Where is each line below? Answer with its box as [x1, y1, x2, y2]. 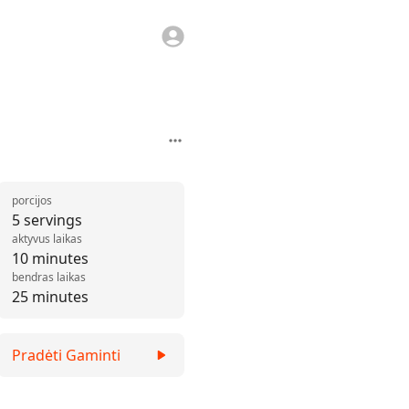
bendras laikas [12, 269, 86, 285]
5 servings [12, 210, 82, 230]
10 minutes [12, 248, 89, 268]
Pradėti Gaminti [12, 345, 121, 365]
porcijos [12, 193, 52, 208]
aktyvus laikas [12, 231, 82, 246]
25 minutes [12, 287, 89, 307]
